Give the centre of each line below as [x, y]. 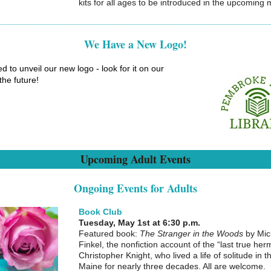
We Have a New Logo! [135, 44]
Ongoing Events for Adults [135, 188]
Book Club [100, 212]
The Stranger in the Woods [191, 233]
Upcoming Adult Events [135, 159]
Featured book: [109, 233]
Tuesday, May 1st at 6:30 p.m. [139, 223]
